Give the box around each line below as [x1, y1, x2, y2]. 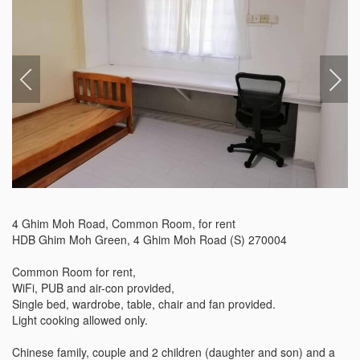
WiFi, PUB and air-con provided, [12, 279, 174, 296]
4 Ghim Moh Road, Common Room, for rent [12, 215, 235, 231]
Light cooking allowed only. [12, 311, 148, 328]
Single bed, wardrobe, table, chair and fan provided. [12, 295, 276, 312]
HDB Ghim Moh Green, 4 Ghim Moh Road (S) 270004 [12, 231, 287, 247]
